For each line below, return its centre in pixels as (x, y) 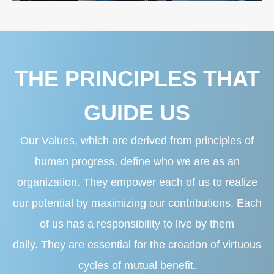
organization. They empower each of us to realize (137, 182)
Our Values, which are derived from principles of (137, 140)
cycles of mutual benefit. (137, 265)
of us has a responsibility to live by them (137, 224)
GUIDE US (137, 113)
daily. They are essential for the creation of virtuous (137, 244)
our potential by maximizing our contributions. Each (137, 203)
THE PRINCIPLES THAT (137, 78)
